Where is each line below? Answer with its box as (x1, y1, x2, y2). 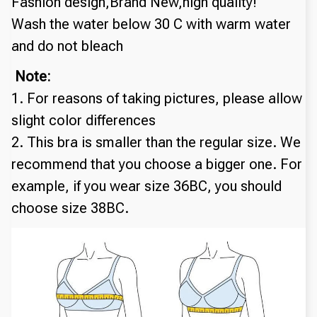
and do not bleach (11, 37, 123, 54)
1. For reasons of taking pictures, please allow (11, 89, 302, 107)
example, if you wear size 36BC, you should (11, 177, 282, 195)
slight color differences (11, 111, 156, 129)
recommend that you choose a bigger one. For (11, 155, 302, 173)
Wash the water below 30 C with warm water (11, 15, 291, 33)
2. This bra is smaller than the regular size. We (11, 133, 301, 151)
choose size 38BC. (11, 199, 129, 217)
